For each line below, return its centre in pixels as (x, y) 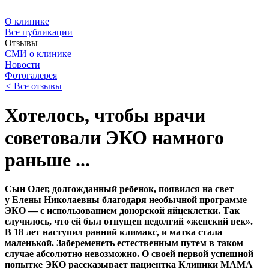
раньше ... (47, 159)
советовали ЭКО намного (114, 137)
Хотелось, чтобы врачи (105, 115)
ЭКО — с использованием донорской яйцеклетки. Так (122, 211)
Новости (23, 64)
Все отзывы (37, 86)
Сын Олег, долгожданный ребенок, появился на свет (119, 189)
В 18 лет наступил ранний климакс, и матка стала (113, 232)
